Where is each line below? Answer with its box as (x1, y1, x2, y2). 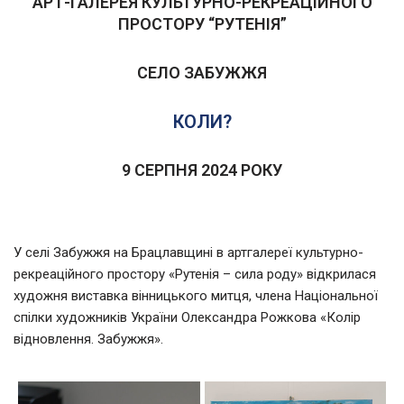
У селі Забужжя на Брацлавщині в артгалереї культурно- (14, 244, 363, 262)
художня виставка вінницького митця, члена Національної (14, 288, 378, 305)
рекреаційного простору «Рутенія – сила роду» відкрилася (14, 266, 376, 283)
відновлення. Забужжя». (14, 331, 163, 348)
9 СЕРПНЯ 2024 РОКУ (122, 161, 282, 180)
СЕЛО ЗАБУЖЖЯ (137, 63, 267, 83)
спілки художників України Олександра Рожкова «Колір (14, 309, 361, 326)
